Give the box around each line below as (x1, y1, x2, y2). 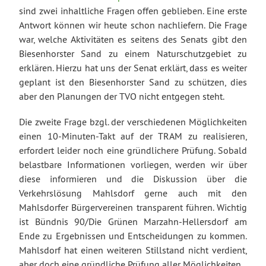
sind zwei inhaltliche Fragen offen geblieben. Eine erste (19, 5, 247, 17)
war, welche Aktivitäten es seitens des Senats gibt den (19, 33, 247, 46)
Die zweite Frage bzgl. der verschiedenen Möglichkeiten (19, 116, 247, 128)
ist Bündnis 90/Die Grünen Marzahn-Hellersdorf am (19, 216, 247, 228)
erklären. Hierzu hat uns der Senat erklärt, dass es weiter (19, 62, 247, 74)
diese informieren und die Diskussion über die (19, 173, 247, 185)
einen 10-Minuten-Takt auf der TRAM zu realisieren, (19, 130, 247, 142)
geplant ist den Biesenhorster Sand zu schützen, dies (19, 76, 247, 88)
